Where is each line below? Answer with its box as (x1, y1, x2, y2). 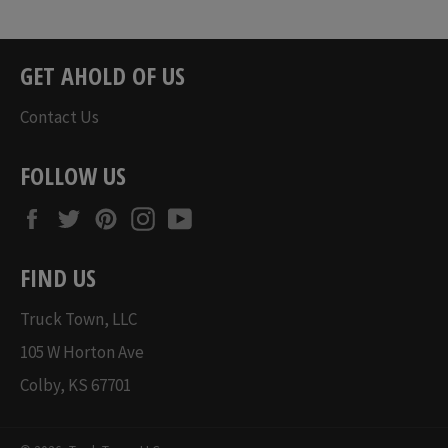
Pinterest (127, 204, 195, 227)
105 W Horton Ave (20, 340, 144, 363)
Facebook (53, 204, 123, 227)
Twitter (90, 204, 144, 227)
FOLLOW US (20, 158, 126, 192)
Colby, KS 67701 (20, 373, 131, 396)
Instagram (164, 204, 237, 227)
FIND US (20, 260, 96, 294)
